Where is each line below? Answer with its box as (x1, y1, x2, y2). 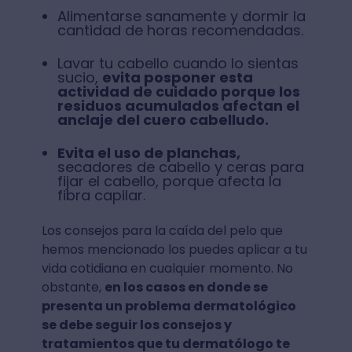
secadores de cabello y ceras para (57, 156, 304, 177)
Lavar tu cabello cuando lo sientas (57, 53, 299, 73)
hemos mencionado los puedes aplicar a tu (41, 240, 307, 258)
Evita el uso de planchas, (57, 142, 240, 163)
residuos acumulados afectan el (57, 95, 299, 115)
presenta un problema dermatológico (41, 296, 296, 315)
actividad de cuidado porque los (57, 81, 300, 101)
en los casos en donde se (104, 277, 268, 296)
